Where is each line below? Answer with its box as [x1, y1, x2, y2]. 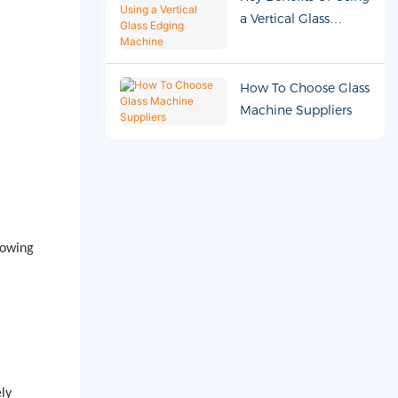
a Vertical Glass [239, 10, 330, 27]
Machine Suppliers [239, 101, 352, 118]
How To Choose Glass [239, 79, 370, 96]
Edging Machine [239, 32, 340, 49]
